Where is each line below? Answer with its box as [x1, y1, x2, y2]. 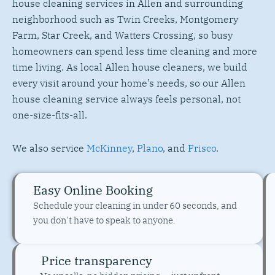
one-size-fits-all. [12, 108, 87, 121]
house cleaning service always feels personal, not [12, 92, 241, 105]
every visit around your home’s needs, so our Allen [12, 76, 246, 89]
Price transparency [41, 252, 152, 269]
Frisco [188, 141, 216, 154]
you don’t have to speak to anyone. [33, 214, 176, 226]
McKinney [87, 141, 132, 154]
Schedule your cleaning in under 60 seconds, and [33, 199, 237, 211]
